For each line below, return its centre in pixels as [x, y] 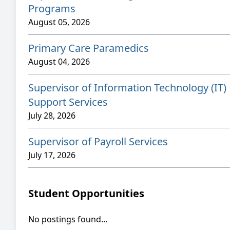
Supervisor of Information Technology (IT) [127, 88]
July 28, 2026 [52, 116]
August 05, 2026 [59, 22]
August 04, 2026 [59, 62]
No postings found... [68, 219]
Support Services [68, 102]
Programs [52, 8]
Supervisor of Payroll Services [98, 141]
